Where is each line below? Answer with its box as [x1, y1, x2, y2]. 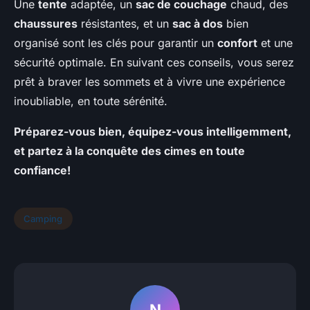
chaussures [14, 17, 77, 31]
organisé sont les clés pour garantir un [14, 36, 217, 51]
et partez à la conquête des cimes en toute [14, 144, 245, 158]
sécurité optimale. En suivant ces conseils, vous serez [14, 55, 294, 70]
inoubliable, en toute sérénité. [14, 94, 167, 109]
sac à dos [172, 17, 223, 31]
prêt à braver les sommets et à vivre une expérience [14, 75, 285, 89]
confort [217, 36, 257, 51]
